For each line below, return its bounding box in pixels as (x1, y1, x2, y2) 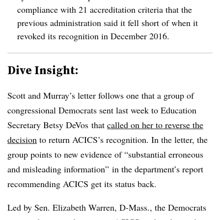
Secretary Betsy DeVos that (7, 119, 107, 131)
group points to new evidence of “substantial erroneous (7, 148, 203, 160)
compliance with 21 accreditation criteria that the (17, 3, 192, 15)
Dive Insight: (7, 62, 79, 78)
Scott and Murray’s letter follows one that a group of (7, 89, 194, 101)
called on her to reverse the (107, 119, 203, 131)
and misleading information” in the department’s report (7, 163, 203, 175)
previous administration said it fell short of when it (17, 17, 198, 28)
